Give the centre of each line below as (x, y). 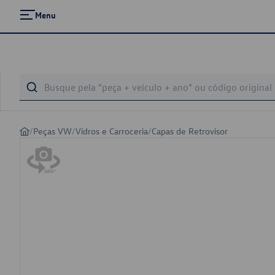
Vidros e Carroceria (112, 131)
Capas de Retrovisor (190, 131)
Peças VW (52, 131)
